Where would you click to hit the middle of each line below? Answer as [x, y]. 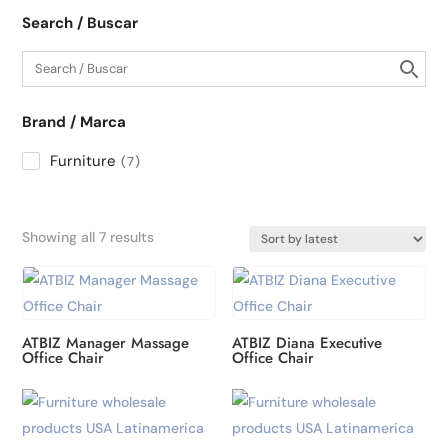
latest [172, 281]
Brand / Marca [74, 122]
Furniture [83, 160]
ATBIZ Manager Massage [106, 343]
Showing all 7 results [88, 236]
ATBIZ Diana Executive [307, 343]
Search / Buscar [80, 23]
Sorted [175, 235]
